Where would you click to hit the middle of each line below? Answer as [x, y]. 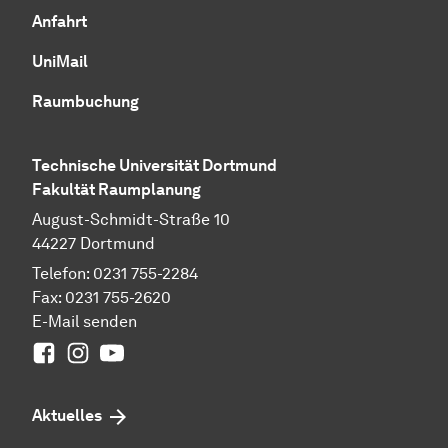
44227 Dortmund [93, 244]
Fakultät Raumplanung [116, 190]
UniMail [60, 62]
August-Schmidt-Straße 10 [131, 220]
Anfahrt [59, 22]
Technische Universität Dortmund [154, 166]
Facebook [91, 351]
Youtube [153, 351]
